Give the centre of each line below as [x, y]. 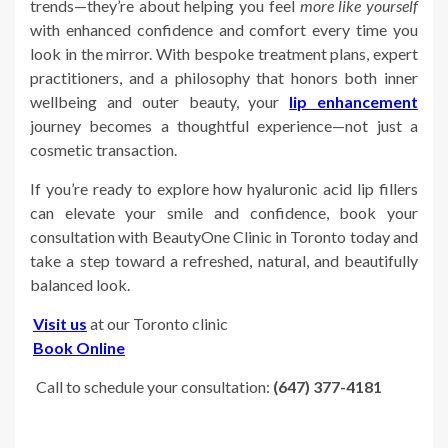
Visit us [60, 324]
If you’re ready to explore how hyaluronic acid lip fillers [224, 189]
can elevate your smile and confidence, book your [224, 213]
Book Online [79, 348]
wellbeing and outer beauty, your [160, 102]
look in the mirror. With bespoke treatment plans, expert [224, 54]
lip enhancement [354, 102]
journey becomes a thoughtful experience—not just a [224, 126]
